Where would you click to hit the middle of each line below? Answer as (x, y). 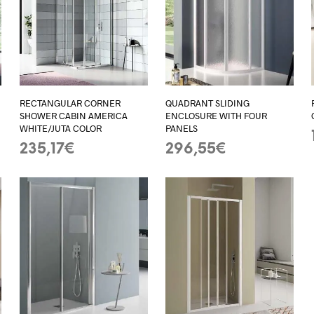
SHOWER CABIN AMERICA (73, 116)
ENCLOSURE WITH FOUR (216, 116)
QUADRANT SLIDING (207, 103)
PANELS (182, 129)
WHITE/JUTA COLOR (60, 129)
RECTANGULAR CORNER (70, 103)
